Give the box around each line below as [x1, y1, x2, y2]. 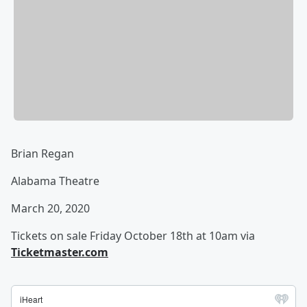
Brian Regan [11, 146, 74, 162]
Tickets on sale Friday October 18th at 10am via [11, 228, 255, 244]
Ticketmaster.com [11, 245, 108, 260]
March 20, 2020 [11, 201, 90, 217]
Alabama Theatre [11, 173, 99, 189]
